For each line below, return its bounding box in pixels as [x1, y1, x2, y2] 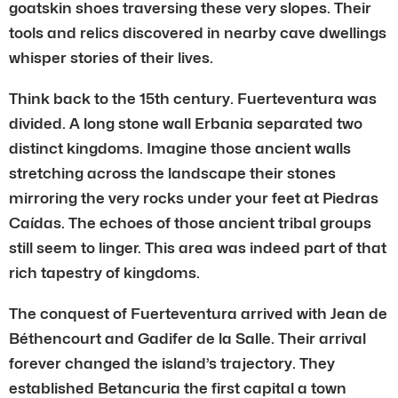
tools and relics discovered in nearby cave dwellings [9, 23, 386, 42]
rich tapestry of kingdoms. [9, 263, 200, 282]
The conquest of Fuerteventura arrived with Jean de [9, 304, 387, 322]
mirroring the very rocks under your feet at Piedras [9, 188, 378, 207]
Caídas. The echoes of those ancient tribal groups [9, 213, 371, 232]
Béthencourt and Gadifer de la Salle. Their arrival [9, 329, 366, 347]
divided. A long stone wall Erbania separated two [9, 114, 362, 132]
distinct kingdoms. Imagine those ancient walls [9, 139, 351, 157]
